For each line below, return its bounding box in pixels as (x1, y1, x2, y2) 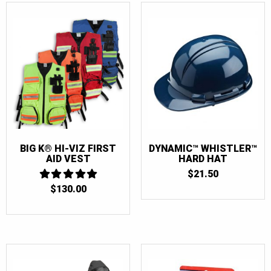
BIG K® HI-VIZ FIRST (20, 142, 117, 154)
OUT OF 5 (46, 192, 90, 203)
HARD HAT (178, 152, 227, 165)
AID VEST (45, 152, 91, 165)
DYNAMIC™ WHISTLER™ (148, 142, 257, 154)
